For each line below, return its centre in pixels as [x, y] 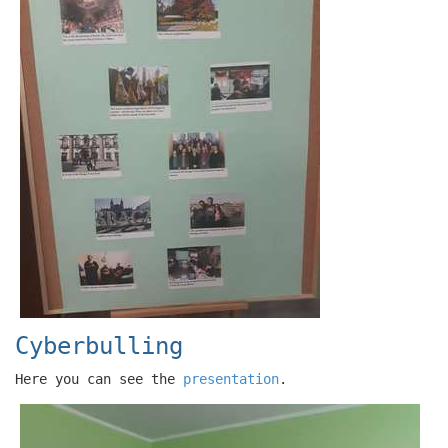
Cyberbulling [99, 345]
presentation [231, 378]
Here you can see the [99, 378]
